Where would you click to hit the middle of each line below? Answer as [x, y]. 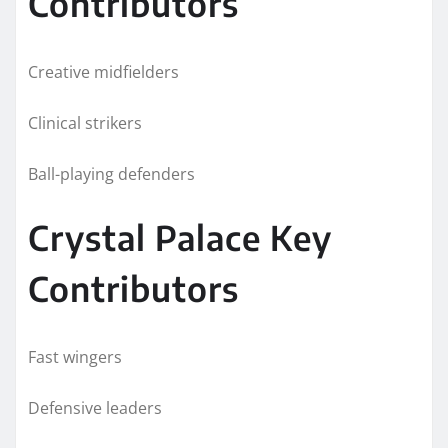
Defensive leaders [95, 407]
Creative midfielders [103, 71]
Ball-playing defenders [111, 173]
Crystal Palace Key [180, 236]
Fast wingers [75, 356]
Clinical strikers [85, 122]
